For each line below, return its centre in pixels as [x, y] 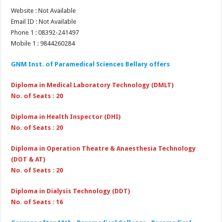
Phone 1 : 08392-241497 [45, 32]
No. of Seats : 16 [37, 202]
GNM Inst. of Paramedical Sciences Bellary [80, 64]
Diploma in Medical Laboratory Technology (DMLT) [92, 85]
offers [160, 64]
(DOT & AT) [28, 159]
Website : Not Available [44, 10]
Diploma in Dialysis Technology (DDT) [71, 191]
